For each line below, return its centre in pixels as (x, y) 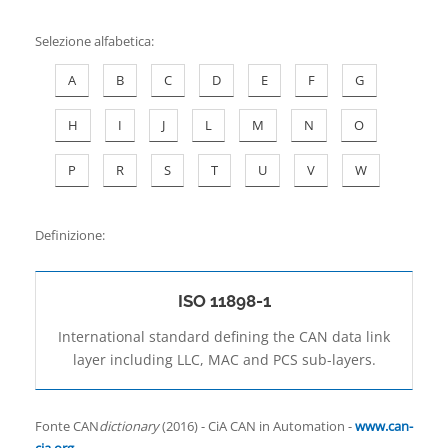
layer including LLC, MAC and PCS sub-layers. (224, 360)
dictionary (129, 426)
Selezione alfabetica (93, 41)
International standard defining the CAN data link (224, 337)
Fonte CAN (67, 426)
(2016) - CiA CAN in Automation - (257, 426)
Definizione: (70, 235)
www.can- (384, 426)
